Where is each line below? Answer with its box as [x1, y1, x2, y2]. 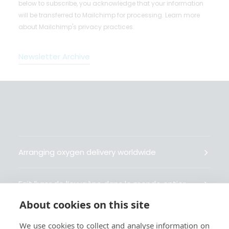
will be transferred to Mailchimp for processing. [18, 11, 165, 19]
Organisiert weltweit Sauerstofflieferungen [18, 210, 181, 221]
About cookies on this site [19, 198, 150, 212]
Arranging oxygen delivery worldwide [18, 147, 156, 157]
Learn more [165, 11, 200, 19]
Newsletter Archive [18, 51, 90, 62]
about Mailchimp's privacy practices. [18, 22, 134, 31]
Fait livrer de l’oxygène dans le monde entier [18, 178, 186, 189]
